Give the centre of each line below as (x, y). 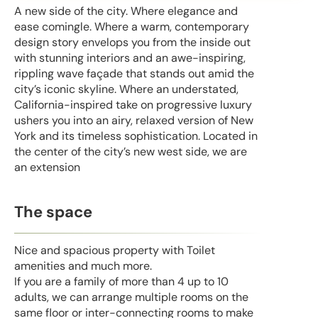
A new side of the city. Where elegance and (126, 11)
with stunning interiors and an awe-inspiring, (130, 58)
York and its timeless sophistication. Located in (136, 136)
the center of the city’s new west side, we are (131, 152)
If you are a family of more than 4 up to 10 (121, 282)
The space (53, 212)
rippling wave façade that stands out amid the (134, 74)
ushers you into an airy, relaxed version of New (134, 121)
